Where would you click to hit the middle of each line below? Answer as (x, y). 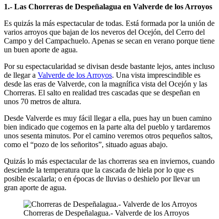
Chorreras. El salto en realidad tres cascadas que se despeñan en (102, 92)
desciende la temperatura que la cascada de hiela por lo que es (99, 170)
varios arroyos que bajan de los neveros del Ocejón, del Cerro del (104, 32)
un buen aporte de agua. (41, 49)
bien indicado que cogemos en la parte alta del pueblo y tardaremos (107, 127)
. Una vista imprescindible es (156, 75)
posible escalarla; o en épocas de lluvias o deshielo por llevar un (102, 178)
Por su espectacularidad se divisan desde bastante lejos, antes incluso (109, 66)
